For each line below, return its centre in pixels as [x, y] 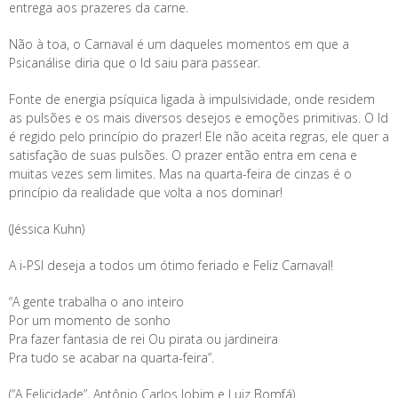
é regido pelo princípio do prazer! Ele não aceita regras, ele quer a [199, 136]
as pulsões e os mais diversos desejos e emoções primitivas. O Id [199, 118]
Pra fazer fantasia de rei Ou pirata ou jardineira [143, 339]
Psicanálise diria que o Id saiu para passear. [135, 63]
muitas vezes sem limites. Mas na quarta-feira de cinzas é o [180, 174]
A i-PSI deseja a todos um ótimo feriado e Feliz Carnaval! [171, 265]
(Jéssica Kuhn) [47, 229]
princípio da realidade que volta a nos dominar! [146, 192]
